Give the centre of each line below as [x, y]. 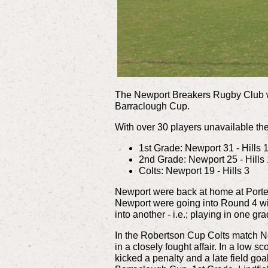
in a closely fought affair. [167, 246]
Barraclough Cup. [156, 106]
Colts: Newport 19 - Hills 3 [194, 170]
